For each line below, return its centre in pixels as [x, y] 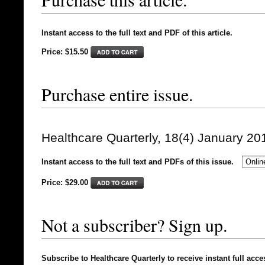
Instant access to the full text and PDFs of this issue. [138, 162]
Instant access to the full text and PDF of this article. [137, 33]
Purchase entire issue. [117, 94]
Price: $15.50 [65, 52]
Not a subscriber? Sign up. [134, 225]
